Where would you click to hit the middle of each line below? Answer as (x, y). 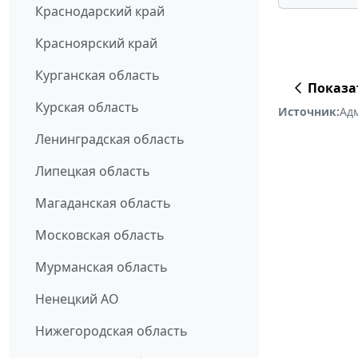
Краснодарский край (100, 12)
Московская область (100, 235)
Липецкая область (93, 171)
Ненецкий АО (77, 299)
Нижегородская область (111, 331)
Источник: (309, 111)
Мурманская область (101, 267)
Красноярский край (96, 44)
